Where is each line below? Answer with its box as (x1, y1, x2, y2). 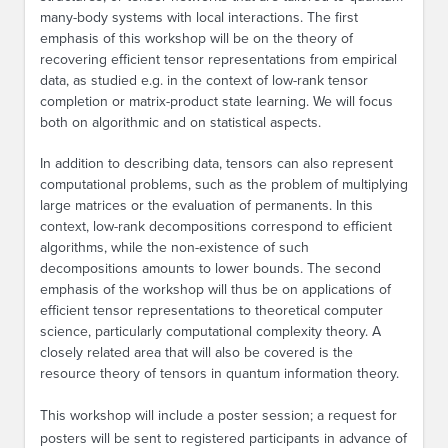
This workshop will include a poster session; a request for (40, 407, 397, 424)
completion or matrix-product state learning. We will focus (40, 93, 393, 110)
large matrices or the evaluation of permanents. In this (40, 197, 373, 214)
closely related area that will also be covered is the (40, 344, 353, 361)
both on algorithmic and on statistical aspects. (40, 114, 321, 131)
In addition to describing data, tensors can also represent (40, 155, 393, 172)
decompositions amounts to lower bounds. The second (40, 260, 381, 277)
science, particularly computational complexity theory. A (40, 323, 381, 340)
